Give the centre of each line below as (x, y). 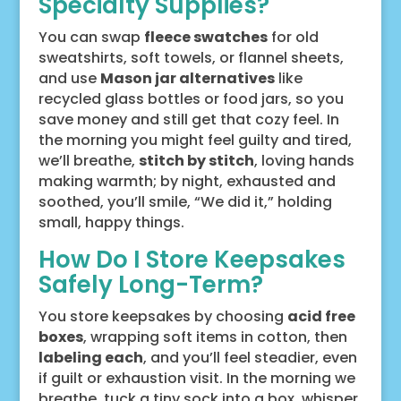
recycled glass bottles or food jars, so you (191, 98)
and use (69, 78)
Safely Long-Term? (150, 284)
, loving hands (304, 160)
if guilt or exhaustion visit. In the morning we (196, 378)
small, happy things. (111, 222)
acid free (321, 316)
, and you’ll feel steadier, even (250, 357)
